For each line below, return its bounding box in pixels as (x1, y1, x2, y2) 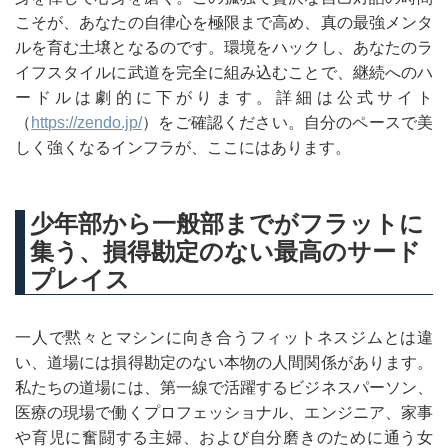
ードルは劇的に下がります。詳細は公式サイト (15, 89, 433, 106)
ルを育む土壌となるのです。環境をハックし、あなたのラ (15, 39, 433, 56)
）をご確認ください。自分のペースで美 (142, 114, 434, 131)
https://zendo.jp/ (31, 114, 143, 131)
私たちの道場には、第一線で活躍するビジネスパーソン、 (15, 379, 433, 396)
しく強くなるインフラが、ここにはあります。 (15, 139, 351, 156)
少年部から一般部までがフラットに (30, 211, 424, 237)
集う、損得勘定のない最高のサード (30, 239, 421, 265)
